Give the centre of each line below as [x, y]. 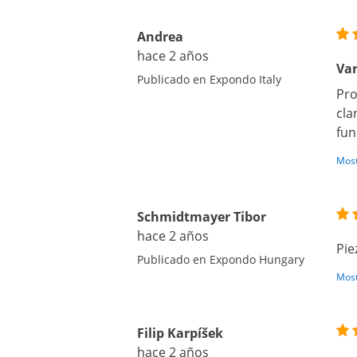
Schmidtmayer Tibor [202, 217]
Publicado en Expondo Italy [209, 79]
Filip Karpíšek [180, 333]
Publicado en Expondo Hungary [221, 259]
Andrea [160, 37]
